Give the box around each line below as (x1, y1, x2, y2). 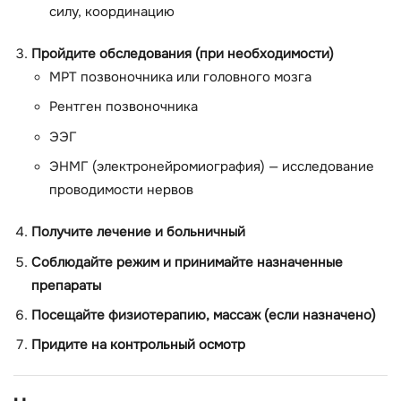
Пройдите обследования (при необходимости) (31, 45, 334, 63)
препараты (31, 277, 101, 294)
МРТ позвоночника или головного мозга (49, 68, 311, 86)
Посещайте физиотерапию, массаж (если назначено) (31, 306, 376, 324)
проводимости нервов (49, 181, 193, 199)
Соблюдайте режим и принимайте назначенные (31, 253, 343, 271)
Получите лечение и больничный (31, 224, 245, 242)
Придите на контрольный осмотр (31, 337, 245, 354)
